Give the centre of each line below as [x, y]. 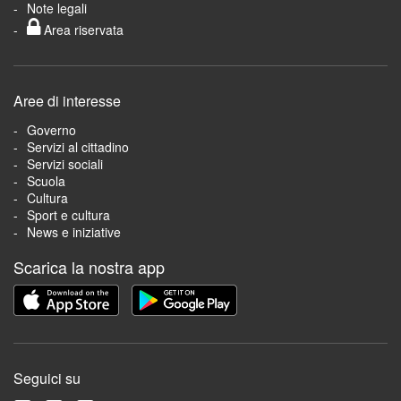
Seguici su [47, 379]
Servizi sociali [65, 164]
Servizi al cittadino [78, 147]
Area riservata [82, 30]
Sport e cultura [68, 215]
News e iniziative [74, 232]
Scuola [46, 181]
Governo [51, 130]
